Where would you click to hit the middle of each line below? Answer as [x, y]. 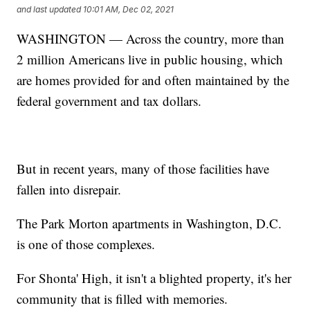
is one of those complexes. [86, 244]
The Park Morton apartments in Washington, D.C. [149, 223]
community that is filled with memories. [122, 298]
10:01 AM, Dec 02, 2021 [129, 10]
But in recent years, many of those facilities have [143, 168]
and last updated [49, 10]
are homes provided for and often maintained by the [153, 80]
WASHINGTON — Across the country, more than [151, 38]
